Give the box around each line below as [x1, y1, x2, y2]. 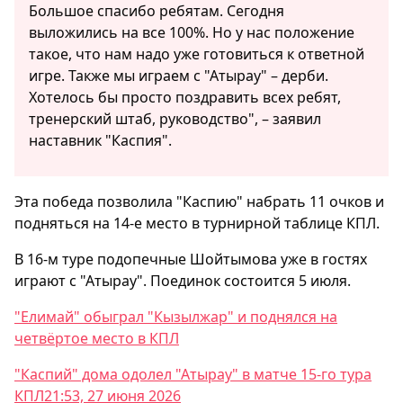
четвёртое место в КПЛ [14, 328, 179, 349]
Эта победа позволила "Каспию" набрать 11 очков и [14, 192, 384, 212]
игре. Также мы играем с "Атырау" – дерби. [29, 66, 328, 86]
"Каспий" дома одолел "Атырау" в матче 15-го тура [14, 364, 372, 385]
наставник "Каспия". [29, 130, 172, 151]
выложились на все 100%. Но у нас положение [29, 22, 354, 43]
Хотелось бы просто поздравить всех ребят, [29, 87, 341, 108]
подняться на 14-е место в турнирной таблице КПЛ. [14, 213, 380, 234]
